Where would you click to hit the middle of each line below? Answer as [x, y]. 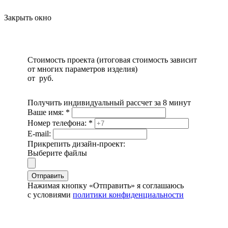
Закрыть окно [28, 17]
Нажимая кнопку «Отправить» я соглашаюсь [106, 185]
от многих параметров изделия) [82, 69]
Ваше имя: [47, 112]
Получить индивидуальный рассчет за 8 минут [109, 102]
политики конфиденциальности [128, 194]
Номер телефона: [58, 123]
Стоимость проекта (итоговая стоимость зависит [112, 60]
